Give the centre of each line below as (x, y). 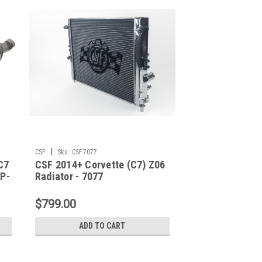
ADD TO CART (102, 225)
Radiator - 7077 (69, 176)
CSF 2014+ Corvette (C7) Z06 (100, 164)
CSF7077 (85, 152)
